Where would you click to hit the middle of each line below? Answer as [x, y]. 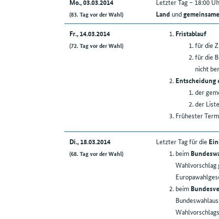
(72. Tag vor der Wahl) [96, 45]
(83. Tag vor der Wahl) [96, 14]
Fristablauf [191, 33]
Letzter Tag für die [182, 142]
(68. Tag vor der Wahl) [96, 153]
